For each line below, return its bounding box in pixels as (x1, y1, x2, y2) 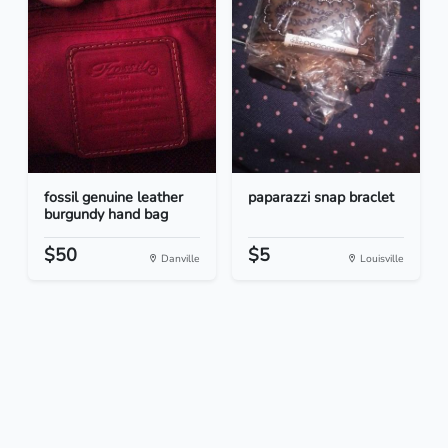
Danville (158, 251, 200, 267)
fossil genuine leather (44, 187, 183, 208)
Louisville (357, 251, 404, 267)
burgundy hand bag (44, 204, 168, 225)
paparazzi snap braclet (248, 187, 394, 208)
